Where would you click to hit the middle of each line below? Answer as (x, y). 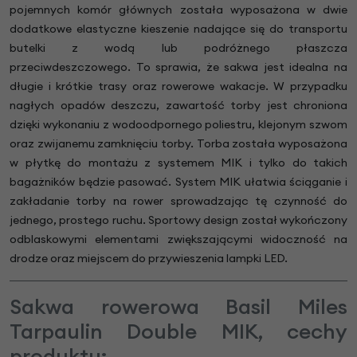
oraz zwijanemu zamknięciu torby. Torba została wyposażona (178, 143)
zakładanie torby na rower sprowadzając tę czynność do (178, 200)
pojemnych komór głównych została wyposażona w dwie (178, 9)
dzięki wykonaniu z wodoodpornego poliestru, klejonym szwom (178, 124)
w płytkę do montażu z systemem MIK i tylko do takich (178, 162)
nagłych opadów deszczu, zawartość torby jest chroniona (178, 105)
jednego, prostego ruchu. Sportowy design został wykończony (178, 220)
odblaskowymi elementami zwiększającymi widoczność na (178, 239)
